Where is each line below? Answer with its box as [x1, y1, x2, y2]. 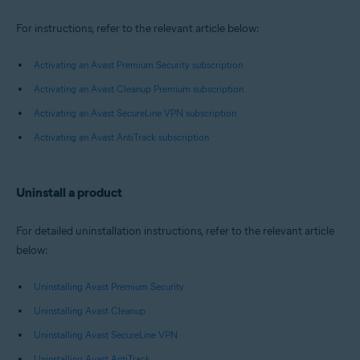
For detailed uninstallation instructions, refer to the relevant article [16, 223, 334, 238]
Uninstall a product [16, 184, 122, 200]
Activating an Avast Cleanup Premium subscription [34, 82, 243, 95]
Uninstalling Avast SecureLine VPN [34, 328, 178, 341]
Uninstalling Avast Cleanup [34, 304, 145, 317]
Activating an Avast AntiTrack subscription [34, 130, 209, 143]
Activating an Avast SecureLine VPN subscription [34, 106, 236, 119]
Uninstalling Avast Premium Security [34, 280, 184, 292]
